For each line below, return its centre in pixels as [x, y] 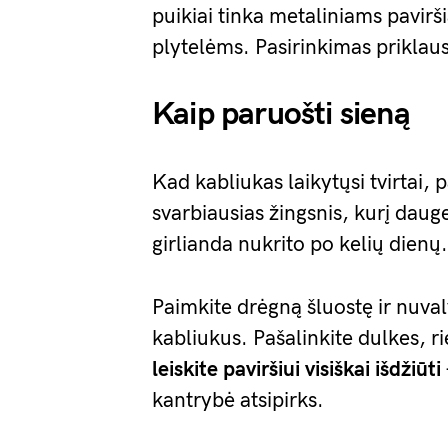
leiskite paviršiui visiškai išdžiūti [296, 369]
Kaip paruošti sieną [281, 114]
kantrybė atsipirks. [238, 400]
